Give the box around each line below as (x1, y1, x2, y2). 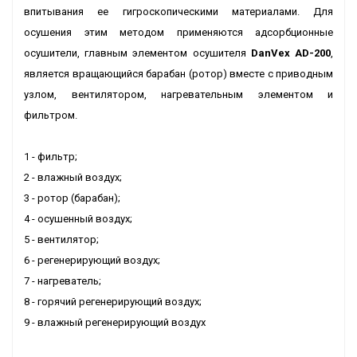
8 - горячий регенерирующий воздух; (24, 296, 202, 308)
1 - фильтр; (24, 151, 77, 163)
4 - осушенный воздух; (24, 213, 132, 225)
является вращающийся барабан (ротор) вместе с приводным (24, 68, 333, 80)
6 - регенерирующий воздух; (24, 254, 160, 266)
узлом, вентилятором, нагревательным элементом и (24, 88, 333, 100)
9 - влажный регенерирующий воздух (24, 316, 206, 328)
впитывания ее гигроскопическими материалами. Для (24, 6, 333, 18)
